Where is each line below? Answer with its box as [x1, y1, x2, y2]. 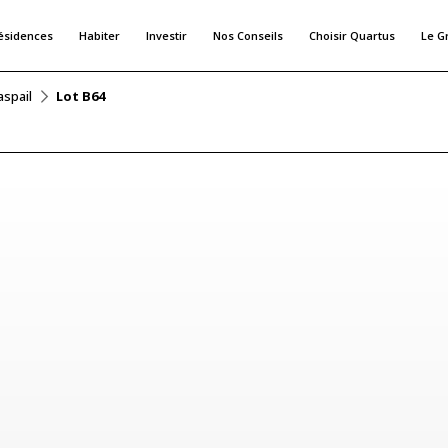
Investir [145, 28, 187, 43]
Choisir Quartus [308, 28, 395, 43]
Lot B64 [56, 87, 105, 105]
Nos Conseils [212, 28, 283, 43]
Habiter [78, 28, 120, 43]
